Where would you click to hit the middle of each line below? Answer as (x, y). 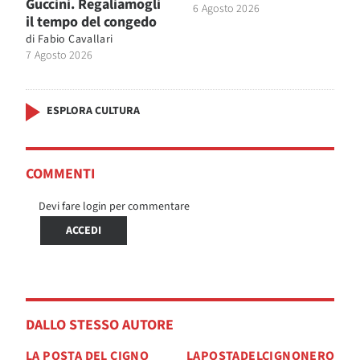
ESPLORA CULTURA (93, 111)
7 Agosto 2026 (59, 56)
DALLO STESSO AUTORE (100, 325)
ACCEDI (84, 231)
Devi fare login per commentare (114, 207)
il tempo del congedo (91, 22)
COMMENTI (60, 174)
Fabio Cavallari (76, 40)
